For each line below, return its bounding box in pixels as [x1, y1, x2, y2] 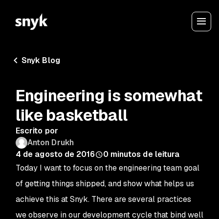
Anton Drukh [27, 137, 74, 148]
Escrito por [16, 126, 58, 136]
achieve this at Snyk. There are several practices [16, 194, 191, 204]
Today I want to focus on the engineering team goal [16, 163, 199, 173]
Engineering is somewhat [16, 86, 202, 106]
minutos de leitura [110, 149, 180, 159]
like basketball [16, 105, 128, 125]
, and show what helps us [105, 178, 194, 189]
